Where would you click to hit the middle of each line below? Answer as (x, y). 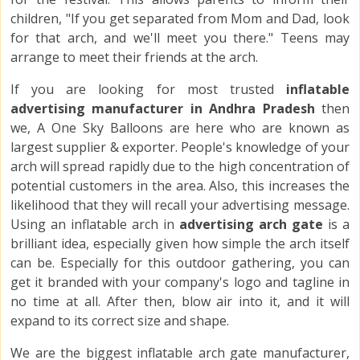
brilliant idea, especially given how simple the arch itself (180, 244)
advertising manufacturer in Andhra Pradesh (166, 109)
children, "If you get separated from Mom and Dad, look (180, 19)
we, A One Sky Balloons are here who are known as (180, 128)
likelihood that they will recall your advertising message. (180, 205)
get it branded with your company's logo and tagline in (180, 282)
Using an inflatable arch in (95, 225)
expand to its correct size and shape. (120, 321)
